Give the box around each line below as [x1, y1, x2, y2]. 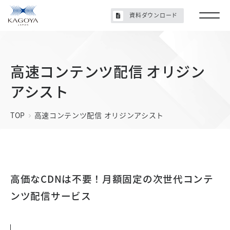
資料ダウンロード [129, 11, 178, 19]
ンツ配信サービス [10, 188, 91, 202]
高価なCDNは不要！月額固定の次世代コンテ [10, 171, 214, 185]
